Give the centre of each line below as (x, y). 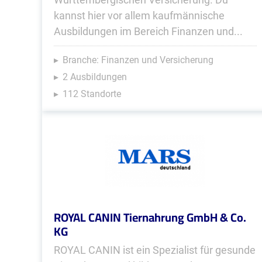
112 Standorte (92, 94)
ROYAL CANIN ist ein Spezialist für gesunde (155, 250)
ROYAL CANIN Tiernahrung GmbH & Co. (150, 217)
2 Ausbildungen (95, 77)
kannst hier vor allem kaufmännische (139, 15)
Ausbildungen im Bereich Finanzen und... (148, 31)
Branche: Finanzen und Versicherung (138, 60)
